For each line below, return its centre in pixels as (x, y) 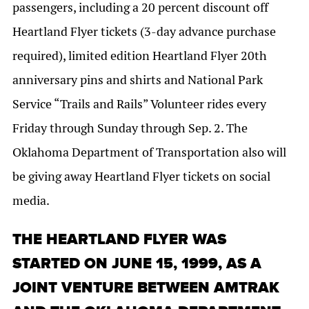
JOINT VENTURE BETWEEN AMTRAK (146, 288)
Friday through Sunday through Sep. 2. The (130, 128)
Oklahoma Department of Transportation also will (149, 152)
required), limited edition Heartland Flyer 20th (140, 56)
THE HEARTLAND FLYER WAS (119, 240)
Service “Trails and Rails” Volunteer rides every (139, 104)
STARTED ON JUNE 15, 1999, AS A (137, 264)
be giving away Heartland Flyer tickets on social (141, 177)
